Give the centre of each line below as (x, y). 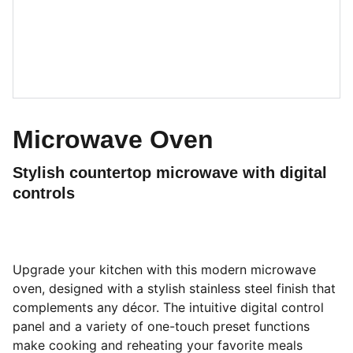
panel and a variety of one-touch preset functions (161, 326)
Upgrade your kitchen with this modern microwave (164, 269)
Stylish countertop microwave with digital (170, 173)
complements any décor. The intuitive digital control (168, 307)
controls (44, 193)
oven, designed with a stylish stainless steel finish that (174, 288)
